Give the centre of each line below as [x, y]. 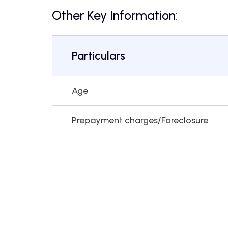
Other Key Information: [115, 15]
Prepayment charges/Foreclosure [140, 120]
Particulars [98, 55]
